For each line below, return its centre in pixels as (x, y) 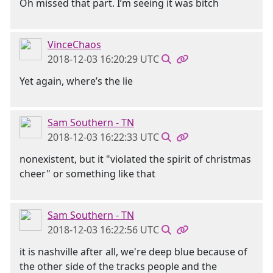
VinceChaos (74, 44)
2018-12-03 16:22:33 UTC (103, 137)
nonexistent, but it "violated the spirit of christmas (135, 159)
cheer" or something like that (87, 174)
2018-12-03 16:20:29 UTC (103, 59)
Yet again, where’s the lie (76, 81)
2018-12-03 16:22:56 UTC (103, 230)
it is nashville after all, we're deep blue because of (133, 252)
